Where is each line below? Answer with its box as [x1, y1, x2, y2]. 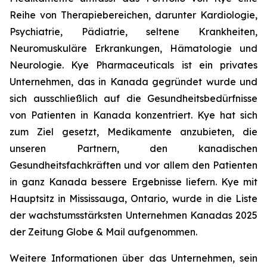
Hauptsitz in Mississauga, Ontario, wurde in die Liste [10, 193, 257, 204]
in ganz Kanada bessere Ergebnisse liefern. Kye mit [10, 176, 257, 188]
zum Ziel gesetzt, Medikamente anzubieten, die [10, 126, 257, 138]
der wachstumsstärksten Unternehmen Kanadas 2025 [10, 209, 257, 221]
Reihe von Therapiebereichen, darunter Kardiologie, [10, 9, 257, 21]
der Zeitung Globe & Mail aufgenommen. [10, 226, 197, 238]
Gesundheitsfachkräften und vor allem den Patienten [10, 159, 257, 171]
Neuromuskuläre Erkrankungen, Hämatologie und [10, 42, 257, 54]
